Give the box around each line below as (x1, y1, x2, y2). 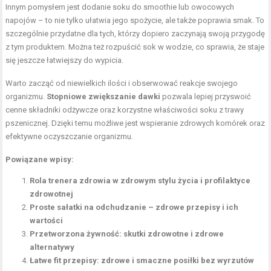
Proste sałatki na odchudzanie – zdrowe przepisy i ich (30, 202, 239, 212)
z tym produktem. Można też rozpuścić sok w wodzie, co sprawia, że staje (5, 42, 265, 51)
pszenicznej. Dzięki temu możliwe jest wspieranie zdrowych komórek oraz (5, 118, 266, 128)
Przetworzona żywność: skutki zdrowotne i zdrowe (30, 229, 224, 238)
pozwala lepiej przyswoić (160, 91, 252, 101)
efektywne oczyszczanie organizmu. (5, 131, 134, 141)
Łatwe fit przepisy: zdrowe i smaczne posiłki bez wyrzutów (30, 255, 255, 265)
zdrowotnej (30, 189, 74, 198)
